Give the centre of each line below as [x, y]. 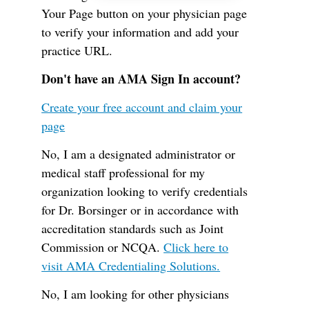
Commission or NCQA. [103, 247]
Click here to [196, 247]
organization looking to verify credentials [145, 191]
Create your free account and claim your [142, 107]
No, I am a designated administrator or [139, 154]
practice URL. [77, 50]
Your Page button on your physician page [144, 13]
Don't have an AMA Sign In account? [141, 79]
